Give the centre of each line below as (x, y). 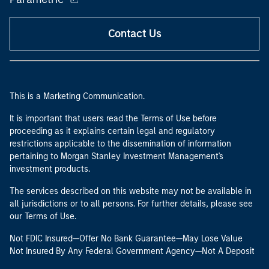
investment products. (50, 169)
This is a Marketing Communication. (77, 96)
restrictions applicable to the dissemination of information (120, 144)
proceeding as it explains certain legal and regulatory (112, 131)
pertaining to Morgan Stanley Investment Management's (116, 156)
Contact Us (134, 34)
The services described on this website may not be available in (131, 191)
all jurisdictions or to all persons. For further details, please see (131, 204)
